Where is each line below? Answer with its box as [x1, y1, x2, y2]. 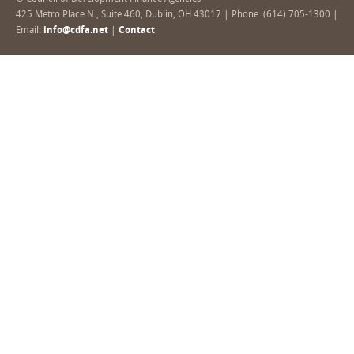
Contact [119, 26, 155, 36]
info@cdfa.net [43, 26, 108, 36]
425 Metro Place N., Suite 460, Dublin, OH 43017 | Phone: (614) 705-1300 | [16, 10, 338, 21]
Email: [16, 26, 43, 36]
